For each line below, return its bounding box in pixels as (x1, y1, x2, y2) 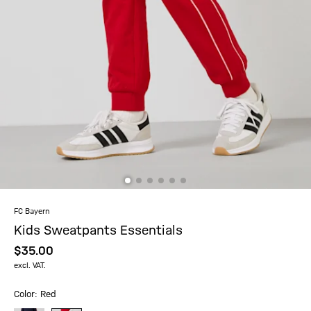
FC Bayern (14, 208, 50, 217)
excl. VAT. (14, 262, 46, 271)
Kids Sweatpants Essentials (14, 224, 183, 238)
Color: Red (14, 289, 56, 300)
